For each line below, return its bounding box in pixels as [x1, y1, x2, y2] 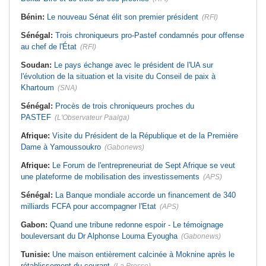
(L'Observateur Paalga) [55, 113, 129, 122]
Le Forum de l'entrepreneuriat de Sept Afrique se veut [52, 161, 235, 170]
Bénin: [21, 12, 47, 22]
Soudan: [21, 61, 54, 70]
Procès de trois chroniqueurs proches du [55, 102, 194, 111]
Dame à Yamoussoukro [21, 142, 101, 152]
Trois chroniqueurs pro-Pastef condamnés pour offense [55, 31, 244, 40]
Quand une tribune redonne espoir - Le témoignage [50, 220, 223, 230]
